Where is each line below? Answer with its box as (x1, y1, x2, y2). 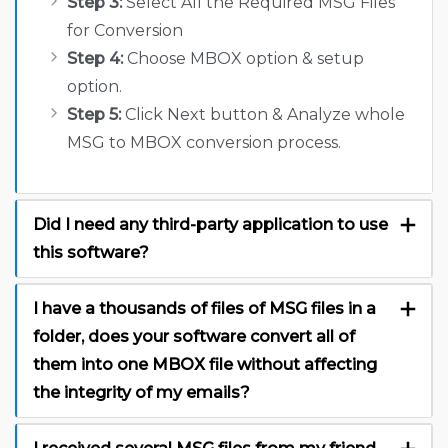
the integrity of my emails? (33, 383, 250, 403)
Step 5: (67, 105, 121, 125)
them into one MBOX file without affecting (33, 355, 377, 375)
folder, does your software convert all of (33, 327, 355, 347)
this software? (33, 243, 149, 263)
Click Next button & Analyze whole (121, 105, 405, 125)
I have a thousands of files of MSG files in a (33, 299, 376, 319)
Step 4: (67, 49, 123, 69)
